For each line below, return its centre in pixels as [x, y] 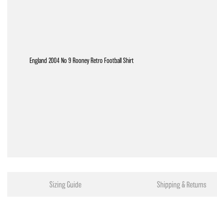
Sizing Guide [65, 185]
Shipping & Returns [182, 185]
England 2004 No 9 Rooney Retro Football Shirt [82, 60]
